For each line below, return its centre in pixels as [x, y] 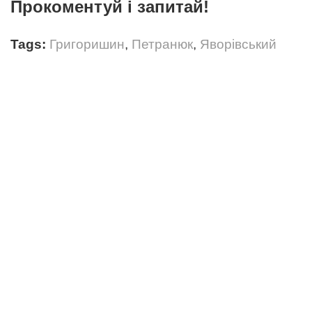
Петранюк [162, 44]
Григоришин [87, 44]
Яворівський [238, 44]
